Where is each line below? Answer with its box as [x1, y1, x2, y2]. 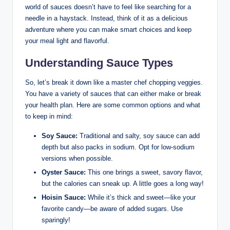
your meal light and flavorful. [25, 37, 109, 45]
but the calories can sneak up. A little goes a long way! [42, 180, 204, 188]
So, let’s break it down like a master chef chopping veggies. [25, 79, 203, 87]
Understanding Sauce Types [25, 56, 173, 70]
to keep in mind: [25, 112, 73, 121]
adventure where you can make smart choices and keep [25, 26, 191, 34]
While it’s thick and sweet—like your [86, 194, 196, 202]
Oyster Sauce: [42, 168, 86, 177]
